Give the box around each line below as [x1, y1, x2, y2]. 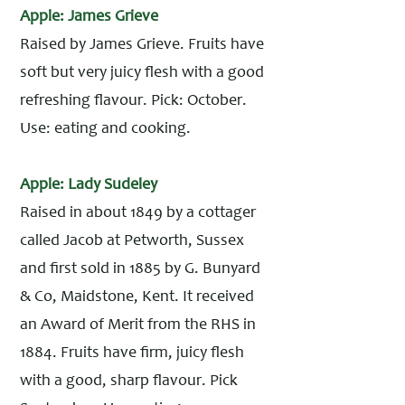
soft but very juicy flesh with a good [20, 65, 264, 81]
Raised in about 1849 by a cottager [20, 205, 256, 221]
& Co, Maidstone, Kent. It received [20, 289, 254, 306]
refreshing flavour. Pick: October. [20, 93, 247, 109]
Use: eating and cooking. [20, 121, 191, 137]
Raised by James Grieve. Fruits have [20, 37, 264, 53]
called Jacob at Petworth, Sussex [20, 233, 244, 250]
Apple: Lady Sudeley [20, 177, 157, 193]
